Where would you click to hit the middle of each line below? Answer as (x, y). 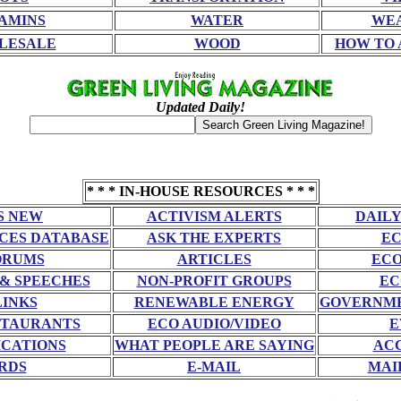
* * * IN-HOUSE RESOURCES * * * (200, 191)
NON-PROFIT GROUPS (214, 281)
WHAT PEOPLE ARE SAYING (214, 345)
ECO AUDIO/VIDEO (214, 324)
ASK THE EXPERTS (214, 238)
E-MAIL (214, 367)
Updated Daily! (200, 107)
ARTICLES (214, 259)
